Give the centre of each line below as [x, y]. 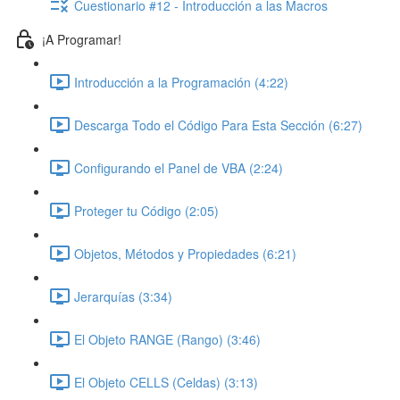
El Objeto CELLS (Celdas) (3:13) [166, 382]
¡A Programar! [82, 39]
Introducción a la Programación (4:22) [181, 82]
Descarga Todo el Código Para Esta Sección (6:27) [218, 125]
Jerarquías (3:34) [123, 296]
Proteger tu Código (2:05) [146, 210]
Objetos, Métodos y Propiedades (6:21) [185, 253]
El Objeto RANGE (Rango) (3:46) [167, 339]
